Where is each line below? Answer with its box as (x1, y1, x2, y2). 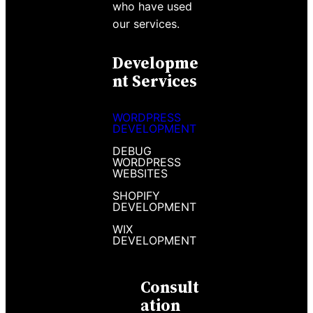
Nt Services (112, 70, 197, 93)
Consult (140, 276, 199, 299)
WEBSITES (112, 166, 168, 180)
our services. (112, 16, 180, 31)
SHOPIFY (112, 188, 160, 203)
